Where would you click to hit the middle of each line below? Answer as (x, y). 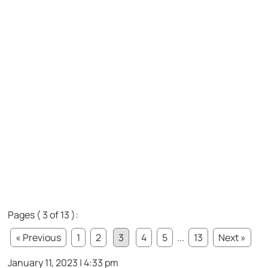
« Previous (39, 237)
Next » (232, 237)
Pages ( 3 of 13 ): (43, 214)
